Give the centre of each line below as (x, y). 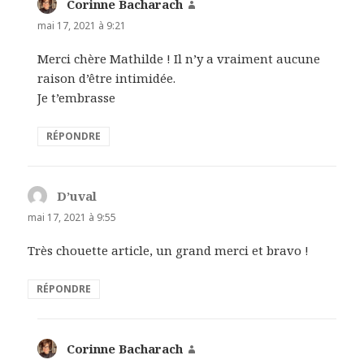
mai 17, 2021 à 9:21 (82, 25)
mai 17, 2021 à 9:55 (72, 217)
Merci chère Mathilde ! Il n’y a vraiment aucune (179, 58)
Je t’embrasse (77, 97)
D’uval (77, 195)
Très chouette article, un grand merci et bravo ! (169, 251)
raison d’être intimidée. (107, 78)
